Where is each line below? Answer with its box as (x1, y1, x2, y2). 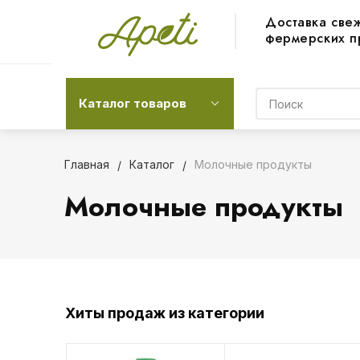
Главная (63, 157, 109, 171)
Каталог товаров (79, 96, 186, 111)
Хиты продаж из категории (65, 305, 264, 321)
